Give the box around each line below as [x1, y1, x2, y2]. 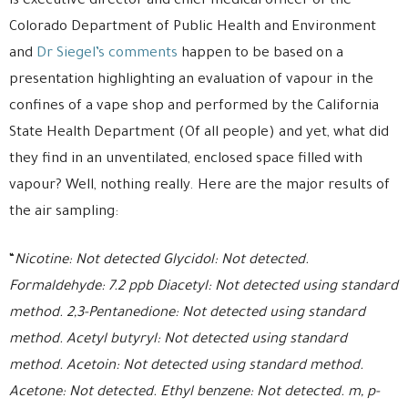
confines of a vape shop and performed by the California [9, 99, 379, 115]
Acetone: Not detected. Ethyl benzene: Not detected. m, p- [9, 385, 380, 401]
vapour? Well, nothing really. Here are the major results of [9, 178, 390, 194]
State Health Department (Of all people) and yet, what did [9, 126, 389, 141]
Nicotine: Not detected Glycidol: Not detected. [15, 253, 309, 269]
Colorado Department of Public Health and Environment [9, 20, 376, 36]
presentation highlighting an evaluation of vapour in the [9, 73, 373, 88]
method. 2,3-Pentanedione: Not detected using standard [9, 306, 365, 321]
